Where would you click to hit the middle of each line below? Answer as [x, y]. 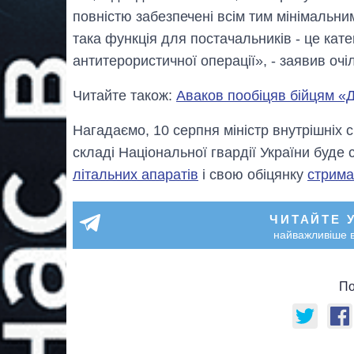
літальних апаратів [136, 174]
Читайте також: [124, 95]
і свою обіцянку [253, 174]
